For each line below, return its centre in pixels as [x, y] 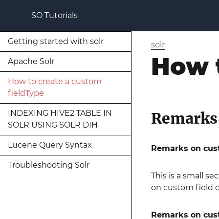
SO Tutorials [55, 15]
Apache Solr [31, 61]
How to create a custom [55, 81]
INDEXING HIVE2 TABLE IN [60, 113]
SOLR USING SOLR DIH [53, 125]
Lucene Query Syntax [50, 145]
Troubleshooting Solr [49, 165]
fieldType [26, 93]
